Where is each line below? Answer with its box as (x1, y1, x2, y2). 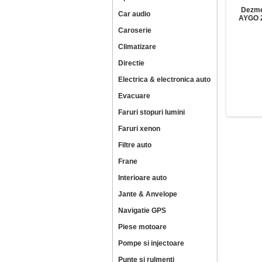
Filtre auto (118, 141, 151, 149)
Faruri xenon (118, 125, 160, 133)
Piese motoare (118, 223, 167, 231)
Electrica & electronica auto (118, 75, 211, 84)
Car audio (118, 10, 150, 18)
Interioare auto (118, 174, 167, 182)
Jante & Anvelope (118, 190, 177, 198)
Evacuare (118, 92, 150, 100)
